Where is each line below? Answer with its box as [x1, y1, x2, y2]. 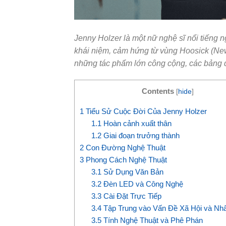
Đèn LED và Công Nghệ [101, 179, 183, 188]
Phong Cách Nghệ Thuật [84, 155, 167, 164]
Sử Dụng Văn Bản [101, 167, 163, 176]
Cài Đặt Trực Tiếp [101, 191, 161, 200]
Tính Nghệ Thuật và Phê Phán [101, 215, 203, 224]
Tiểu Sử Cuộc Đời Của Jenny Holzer [84, 106, 207, 116]
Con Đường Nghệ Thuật [84, 143, 165, 152]
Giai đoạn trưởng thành [101, 131, 180, 140]
